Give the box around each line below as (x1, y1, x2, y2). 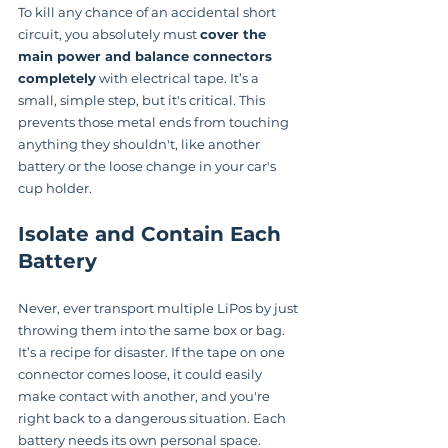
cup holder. (18, 179, 92, 196)
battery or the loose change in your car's (18, 157, 279, 174)
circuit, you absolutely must (18, 25, 200, 42)
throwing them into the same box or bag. (18, 321, 288, 338)
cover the (200, 25, 270, 42)
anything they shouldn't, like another (18, 135, 263, 152)
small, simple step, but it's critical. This (18, 91, 268, 108)
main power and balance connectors (18, 47, 276, 64)
